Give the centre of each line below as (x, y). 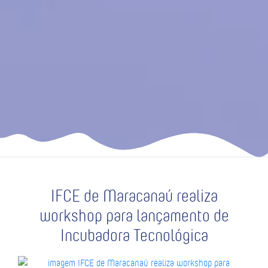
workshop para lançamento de (134, 215)
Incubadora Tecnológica (134, 235)
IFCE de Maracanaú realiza (134, 196)
